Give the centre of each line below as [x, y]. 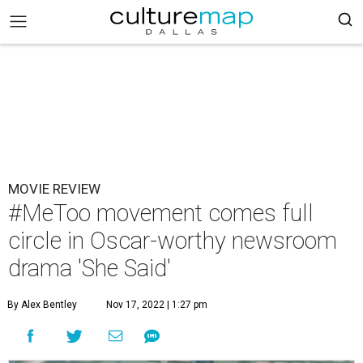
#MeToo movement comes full [161, 213]
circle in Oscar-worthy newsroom [173, 241]
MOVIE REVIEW [54, 189]
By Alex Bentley [42, 305]
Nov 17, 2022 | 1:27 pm [157, 305]
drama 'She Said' [90, 268]
